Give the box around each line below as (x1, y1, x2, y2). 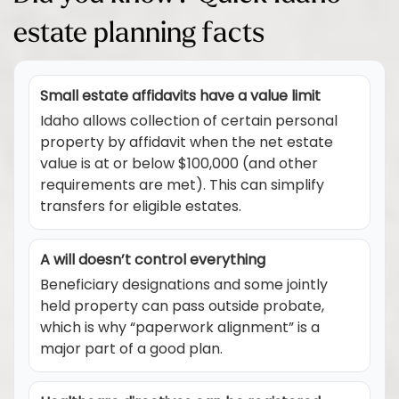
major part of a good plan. (40, 338, 223, 362)
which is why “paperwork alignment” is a (40, 317, 320, 340)
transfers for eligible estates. (40, 196, 241, 219)
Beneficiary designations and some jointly (40, 274, 328, 297)
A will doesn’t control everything (40, 249, 265, 273)
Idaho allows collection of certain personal (40, 110, 338, 134)
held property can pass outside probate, (40, 296, 324, 319)
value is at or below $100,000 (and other (40, 153, 318, 176)
